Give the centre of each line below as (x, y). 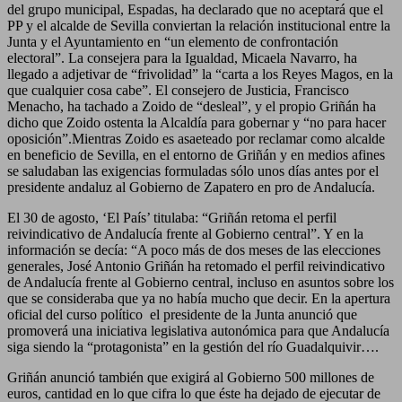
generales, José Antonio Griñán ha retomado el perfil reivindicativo (196, 266)
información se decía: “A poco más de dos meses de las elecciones (194, 249)
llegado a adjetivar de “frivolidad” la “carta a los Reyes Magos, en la (200, 74)
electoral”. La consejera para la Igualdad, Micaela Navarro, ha (182, 57)
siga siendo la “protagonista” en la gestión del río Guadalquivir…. (193, 346)
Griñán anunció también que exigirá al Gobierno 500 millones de (191, 377)
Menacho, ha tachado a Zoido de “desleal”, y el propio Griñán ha (192, 106)
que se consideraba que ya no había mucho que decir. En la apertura (199, 298)
